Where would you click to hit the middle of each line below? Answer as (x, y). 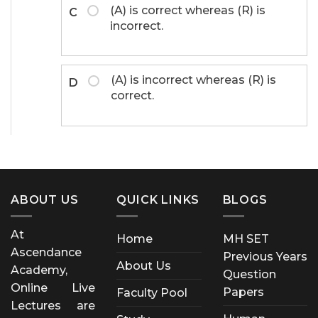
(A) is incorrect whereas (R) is (193, 80)
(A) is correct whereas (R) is (188, 10)
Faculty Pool (152, 293)
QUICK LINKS (158, 200)
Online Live (53, 288)
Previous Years (265, 257)
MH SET (246, 239)
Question (249, 275)
